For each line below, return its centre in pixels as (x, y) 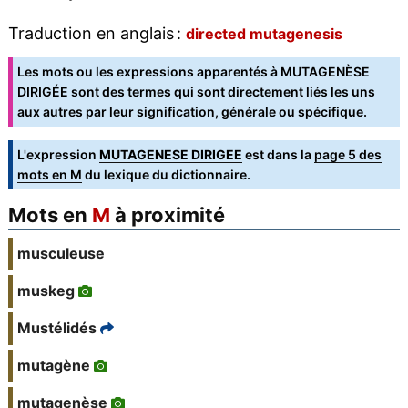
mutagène (53, 366)
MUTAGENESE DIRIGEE (170, 155)
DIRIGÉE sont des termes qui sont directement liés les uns (196, 92)
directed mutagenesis (264, 34)
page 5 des (347, 155)
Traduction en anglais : (97, 34)
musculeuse (61, 254)
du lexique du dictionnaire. (166, 175)
